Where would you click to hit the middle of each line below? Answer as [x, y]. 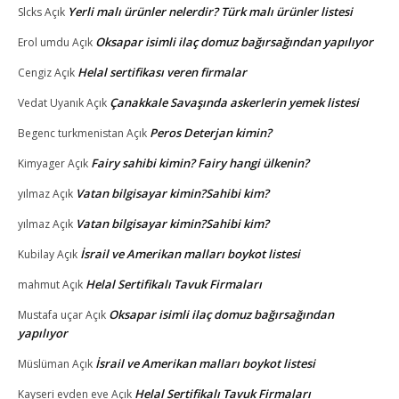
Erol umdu [44, 42]
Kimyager [41, 163]
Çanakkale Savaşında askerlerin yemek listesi [234, 102]
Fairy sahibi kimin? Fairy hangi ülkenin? [200, 163]
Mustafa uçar [50, 314]
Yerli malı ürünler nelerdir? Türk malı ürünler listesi [210, 11]
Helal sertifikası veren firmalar [162, 72]
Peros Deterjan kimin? [211, 132]
